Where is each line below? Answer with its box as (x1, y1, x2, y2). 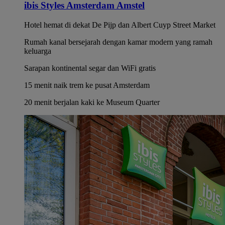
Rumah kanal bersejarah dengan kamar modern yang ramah (24, 37, 212, 46)
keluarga (24, 46, 51, 55)
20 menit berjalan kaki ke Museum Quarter (24, 97, 160, 106)
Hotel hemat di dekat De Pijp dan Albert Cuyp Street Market (24, 20, 215, 29)
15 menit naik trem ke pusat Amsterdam (24, 80, 150, 89)
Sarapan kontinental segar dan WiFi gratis (24, 63, 156, 72)
